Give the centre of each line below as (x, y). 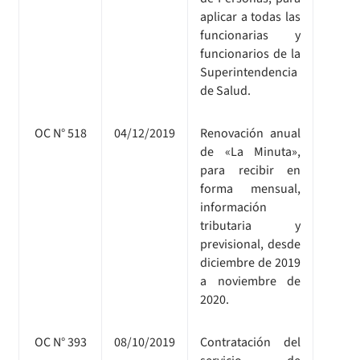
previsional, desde (250, 244)
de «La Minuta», (250, 151)
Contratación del (250, 342)
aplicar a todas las (250, 16)
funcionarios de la (250, 53)
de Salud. (225, 90)
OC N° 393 (60, 342)
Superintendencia (249, 72)
